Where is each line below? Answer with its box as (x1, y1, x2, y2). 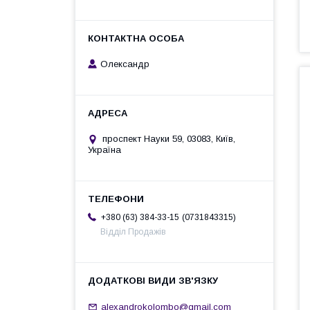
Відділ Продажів (100, 227, 166, 237)
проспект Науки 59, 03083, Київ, (102, 134, 235, 145)
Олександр (100, 59, 149, 70)
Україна (88, 145, 121, 156)
